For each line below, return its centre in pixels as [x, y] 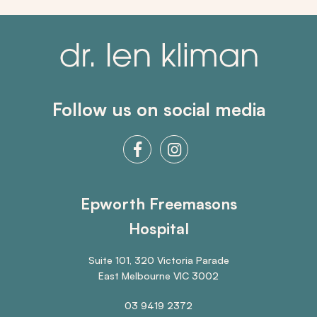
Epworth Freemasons [158, 203]
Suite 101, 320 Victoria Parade [158, 260]
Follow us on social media [158, 109]
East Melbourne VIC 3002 [158, 275]
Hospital [158, 228]
